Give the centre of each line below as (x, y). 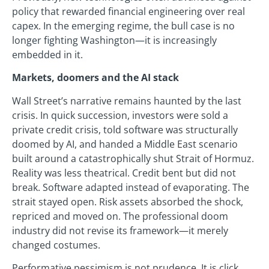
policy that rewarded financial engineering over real (128, 12)
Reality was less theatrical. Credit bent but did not (124, 173)
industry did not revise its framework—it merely (120, 230)
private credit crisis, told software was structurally (125, 129)
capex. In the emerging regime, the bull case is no (123, 26)
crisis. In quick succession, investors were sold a (120, 115)
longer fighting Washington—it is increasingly (114, 41)
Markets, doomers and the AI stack (95, 78)
